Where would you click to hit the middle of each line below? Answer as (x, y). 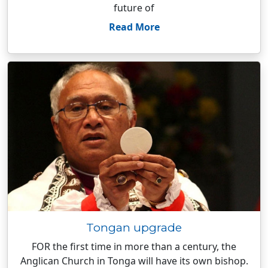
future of (134, 8)
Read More (134, 27)
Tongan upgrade (134, 227)
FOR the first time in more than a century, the (134, 246)
